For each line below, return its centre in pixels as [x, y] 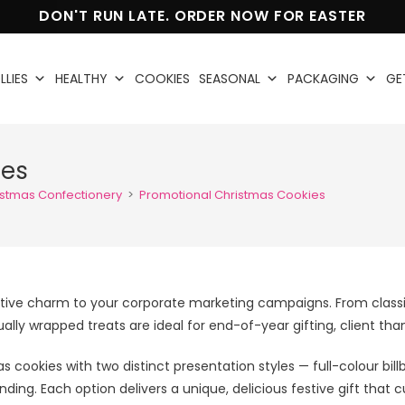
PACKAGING [323, 79]
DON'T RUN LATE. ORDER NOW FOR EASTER [202, 16]
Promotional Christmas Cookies [233, 195]
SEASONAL [229, 79]
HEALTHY [81, 79]
